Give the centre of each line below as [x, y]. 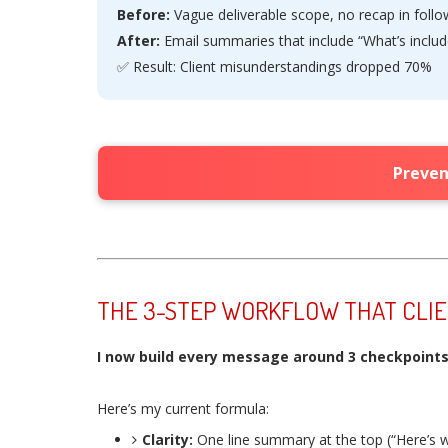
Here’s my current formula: [183, 408]
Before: [143, 14]
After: [138, 40]
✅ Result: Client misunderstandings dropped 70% [274, 66]
